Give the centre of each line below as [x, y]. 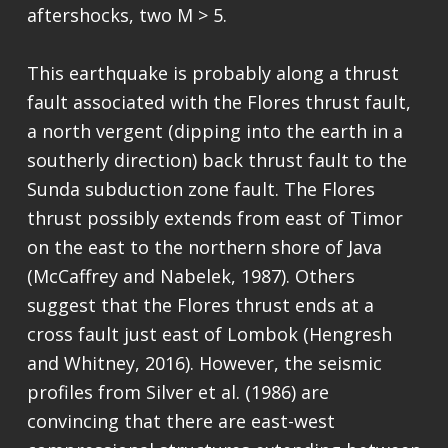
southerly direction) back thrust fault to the [216, 160]
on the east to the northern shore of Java [204, 247]
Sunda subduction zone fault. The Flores [200, 189]
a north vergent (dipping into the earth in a [214, 131]
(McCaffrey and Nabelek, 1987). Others [190, 276]
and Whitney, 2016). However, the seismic [204, 363]
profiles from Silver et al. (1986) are [177, 392]
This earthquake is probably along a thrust [212, 73]
